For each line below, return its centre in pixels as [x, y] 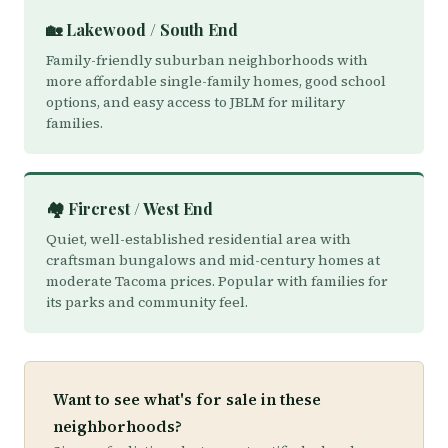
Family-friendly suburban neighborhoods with [207, 60]
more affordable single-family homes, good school [216, 81]
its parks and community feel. [147, 302]
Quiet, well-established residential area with [198, 239]
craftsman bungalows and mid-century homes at [213, 260]
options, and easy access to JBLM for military [195, 102]
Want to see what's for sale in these [187, 399]
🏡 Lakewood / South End [142, 29]
